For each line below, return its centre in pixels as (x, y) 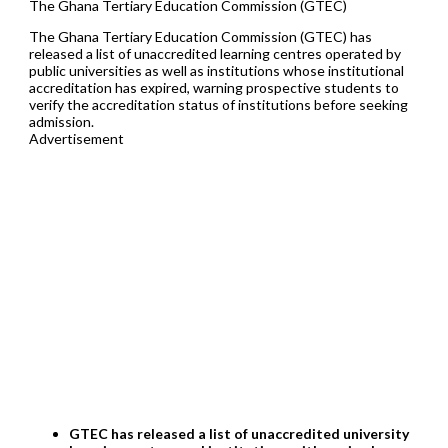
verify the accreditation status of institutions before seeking (218, 104)
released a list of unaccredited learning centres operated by (214, 53)
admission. (61, 121)
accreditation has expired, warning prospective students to (213, 87)
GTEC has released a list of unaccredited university (238, 433)
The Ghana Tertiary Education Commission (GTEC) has (200, 36)
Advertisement (76, 138)
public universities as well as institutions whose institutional (216, 70)
